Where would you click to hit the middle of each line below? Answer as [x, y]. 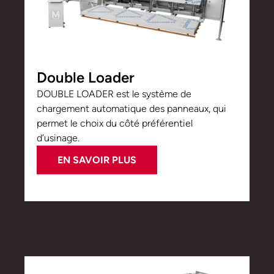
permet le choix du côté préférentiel [115, 124]
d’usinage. [58, 138]
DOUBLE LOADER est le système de [114, 94]
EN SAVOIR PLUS [97, 160]
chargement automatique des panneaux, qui [131, 109]
